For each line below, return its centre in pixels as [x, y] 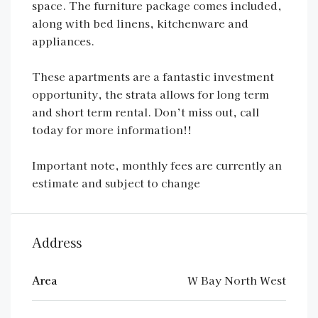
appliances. [63, 41]
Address [57, 242]
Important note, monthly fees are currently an [157, 165]
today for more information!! [112, 130]
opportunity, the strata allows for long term [150, 94]
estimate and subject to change [116, 183]
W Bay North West [237, 280]
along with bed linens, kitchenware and [140, 23]
